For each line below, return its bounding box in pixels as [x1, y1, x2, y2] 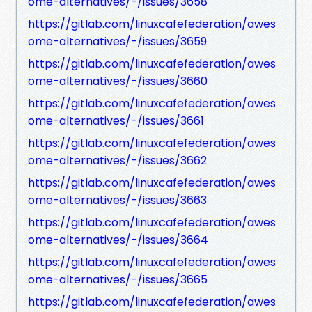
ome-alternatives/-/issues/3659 [28, 33, 207, 49]
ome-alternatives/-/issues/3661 [28, 112, 204, 129]
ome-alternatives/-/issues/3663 [28, 192, 207, 208]
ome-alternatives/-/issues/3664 [28, 231, 208, 248]
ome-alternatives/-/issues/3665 [28, 271, 208, 288]
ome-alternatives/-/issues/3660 [28, 72, 208, 89]
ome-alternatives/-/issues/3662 [28, 152, 207, 169]
